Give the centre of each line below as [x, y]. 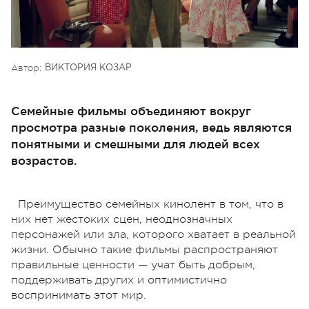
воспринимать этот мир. [79, 295]
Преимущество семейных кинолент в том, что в [151, 204]
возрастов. [44, 160]
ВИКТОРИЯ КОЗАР [88, 68]
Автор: [26, 68]
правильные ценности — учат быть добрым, [133, 265]
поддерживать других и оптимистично [119, 280]
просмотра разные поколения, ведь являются [151, 127]
